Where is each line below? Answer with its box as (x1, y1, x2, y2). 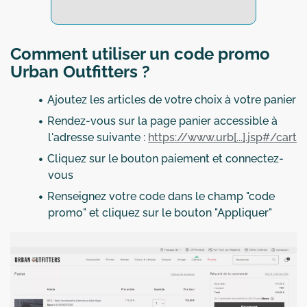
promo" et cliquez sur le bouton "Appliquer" (48, 206, 272, 220)
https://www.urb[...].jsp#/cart (148, 131, 297, 145)
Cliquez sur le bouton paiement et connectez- (47, 152, 284, 166)
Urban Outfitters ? (10, 62, 150, 82)
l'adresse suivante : (48, 131, 148, 145)
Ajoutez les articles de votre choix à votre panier (47, 93, 296, 107)
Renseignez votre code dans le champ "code (47, 190, 275, 204)
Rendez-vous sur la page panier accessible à (47, 114, 278, 128)
